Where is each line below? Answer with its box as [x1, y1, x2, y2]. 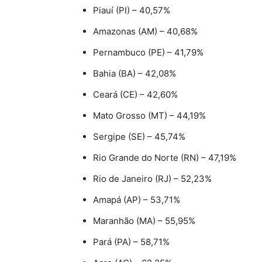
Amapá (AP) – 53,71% [93, 194, 180, 205]
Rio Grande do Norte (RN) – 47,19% [93, 151, 236, 163]
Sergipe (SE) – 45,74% [93, 130, 185, 142]
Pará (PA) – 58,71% [93, 236, 170, 247]
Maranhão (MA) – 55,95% [93, 215, 195, 226]
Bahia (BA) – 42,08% [93, 67, 176, 79]
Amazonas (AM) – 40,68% [93, 25, 198, 37]
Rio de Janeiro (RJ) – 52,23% [93, 173, 212, 184]
